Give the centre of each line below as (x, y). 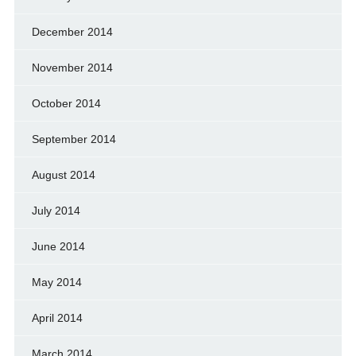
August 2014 (63, 175)
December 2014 (72, 32)
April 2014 (57, 318)
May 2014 (56, 282)
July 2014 (56, 211)
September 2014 (74, 139)
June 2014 (58, 247)
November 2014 (72, 68)
